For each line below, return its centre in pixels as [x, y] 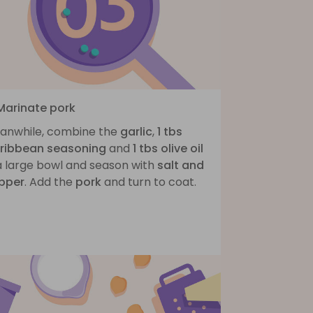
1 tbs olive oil [168, 148]
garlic [136, 131]
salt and [181, 165]
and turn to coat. [149, 182]
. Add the [50, 182]
